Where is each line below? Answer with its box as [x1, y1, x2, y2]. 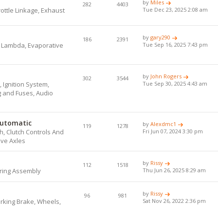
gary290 [150, 33, 171, 41]
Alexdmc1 [150, 120, 177, 127]
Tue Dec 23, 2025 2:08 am [143, 5, 208, 13]
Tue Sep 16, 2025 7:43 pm [143, 40, 208, 48]
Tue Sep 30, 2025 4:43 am [143, 79, 208, 87]
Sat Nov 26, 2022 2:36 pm [143, 197, 206, 204]
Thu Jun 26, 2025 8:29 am [143, 166, 206, 174]
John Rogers [150, 72, 182, 80]
